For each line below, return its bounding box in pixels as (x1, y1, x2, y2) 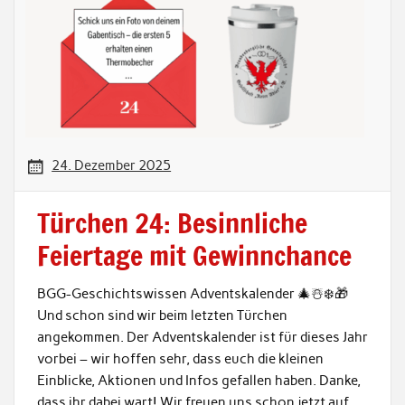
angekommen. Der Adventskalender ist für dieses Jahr (36, 329, 368, 346)
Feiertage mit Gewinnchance (36, 235, 352, 275)
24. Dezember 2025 (52, 156, 172, 174)
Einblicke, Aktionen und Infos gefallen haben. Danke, (36, 372, 361, 390)
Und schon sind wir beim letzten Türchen (36, 307, 287, 325)
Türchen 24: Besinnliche (36, 202, 307, 242)
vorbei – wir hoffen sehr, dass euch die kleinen (36, 351, 324, 368)
